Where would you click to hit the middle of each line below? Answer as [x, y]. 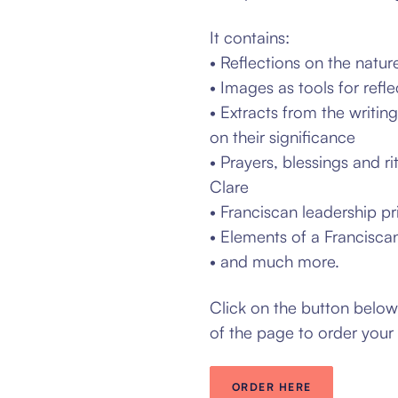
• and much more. [275, 261]
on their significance [283, 136]
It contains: [250, 37]
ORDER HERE [272, 387]
